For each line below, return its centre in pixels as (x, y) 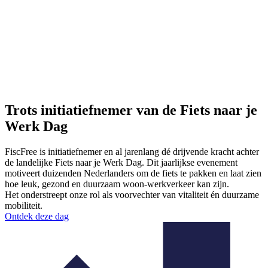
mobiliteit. (24, 205)
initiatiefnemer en (82, 151)
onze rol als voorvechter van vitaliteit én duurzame (163, 194)
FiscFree (21, 151)
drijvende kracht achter (215, 151)
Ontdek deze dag (37, 216)
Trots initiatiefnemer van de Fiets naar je (131, 110)
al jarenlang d (141, 151)
